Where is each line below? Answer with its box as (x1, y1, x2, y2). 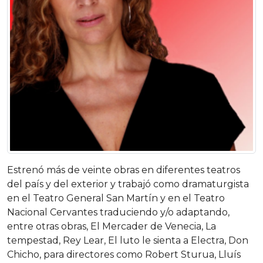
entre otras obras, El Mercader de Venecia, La (7, 221, 216, 232)
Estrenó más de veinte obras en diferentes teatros (7, 164, 240, 176)
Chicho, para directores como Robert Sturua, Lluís (7, 249, 241, 260)
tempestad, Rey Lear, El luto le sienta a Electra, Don (7, 235, 248, 246)
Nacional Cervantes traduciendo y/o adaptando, (7, 207, 230, 218)
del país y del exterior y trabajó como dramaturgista (7, 178, 249, 190)
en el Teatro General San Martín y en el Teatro (7, 193, 225, 204)
